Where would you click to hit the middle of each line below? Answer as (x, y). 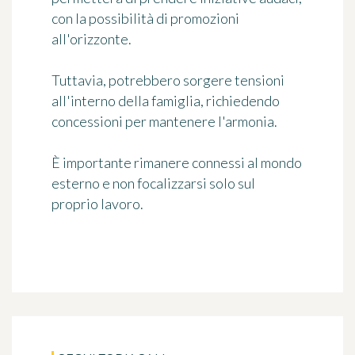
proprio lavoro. (97, 204)
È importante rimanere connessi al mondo (177, 162)
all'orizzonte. (92, 39)
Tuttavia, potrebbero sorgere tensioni (168, 80)
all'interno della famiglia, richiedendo (166, 101)
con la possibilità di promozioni (145, 18)
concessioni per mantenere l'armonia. (164, 121)
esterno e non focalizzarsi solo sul (153, 183)
